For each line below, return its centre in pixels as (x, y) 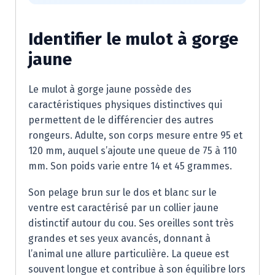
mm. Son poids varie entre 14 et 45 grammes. (130, 166)
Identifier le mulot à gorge (133, 39)
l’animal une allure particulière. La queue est (129, 254)
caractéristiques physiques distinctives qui (125, 105)
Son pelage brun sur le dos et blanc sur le (122, 192)
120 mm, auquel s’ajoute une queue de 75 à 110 (133, 151)
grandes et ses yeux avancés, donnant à (119, 238)
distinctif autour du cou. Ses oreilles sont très (131, 223)
